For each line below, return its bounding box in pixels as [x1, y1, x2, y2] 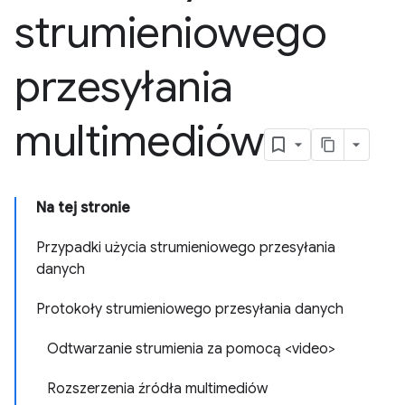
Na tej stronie [36, 199, 130, 217]
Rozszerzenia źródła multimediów [47, 380, 268, 398]
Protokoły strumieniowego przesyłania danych [36, 300, 344, 318]
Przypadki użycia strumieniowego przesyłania [36, 239, 335, 257]
